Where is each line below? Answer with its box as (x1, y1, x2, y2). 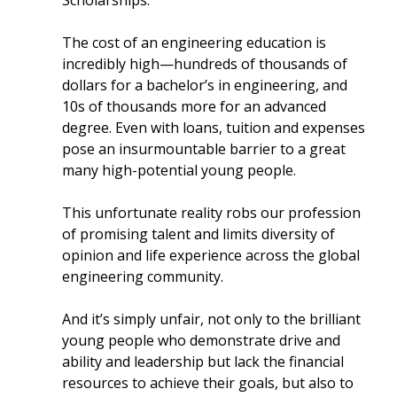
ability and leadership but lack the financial (62, 352, 345, 371)
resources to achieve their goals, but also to (62, 373, 354, 393)
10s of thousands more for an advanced (62, 97, 327, 116)
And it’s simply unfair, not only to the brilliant (62, 309, 362, 329)
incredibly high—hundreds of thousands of (62, 54, 348, 74)
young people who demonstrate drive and (62, 331, 341, 350)
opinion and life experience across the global (62, 245, 361, 265)
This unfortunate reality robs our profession (62, 203, 362, 222)
